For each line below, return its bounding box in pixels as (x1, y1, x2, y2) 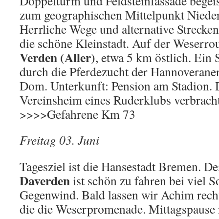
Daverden (20, 171, 70, 190)
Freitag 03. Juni (20, 131, 99, 148)
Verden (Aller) (20, 48, 95, 66)
